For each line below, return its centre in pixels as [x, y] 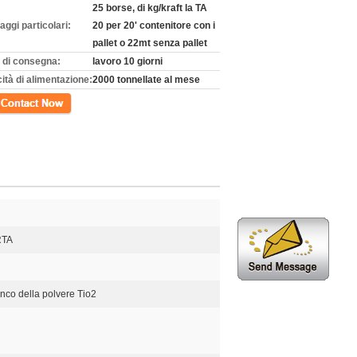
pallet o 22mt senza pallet [150, 43]
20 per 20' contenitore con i [154, 25]
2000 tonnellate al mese [146, 80]
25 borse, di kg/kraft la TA [150, 8]
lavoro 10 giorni [127, 61]
